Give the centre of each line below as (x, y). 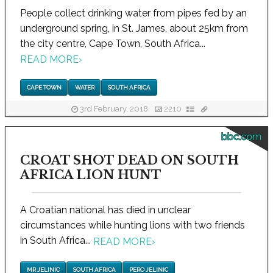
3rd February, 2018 (114, 109)
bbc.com (241, 137)
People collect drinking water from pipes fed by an (133, 13)
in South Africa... (57, 241)
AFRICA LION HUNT (91, 175)
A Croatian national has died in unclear (105, 210)
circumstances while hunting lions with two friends (133, 225)
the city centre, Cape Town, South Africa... (113, 43)
